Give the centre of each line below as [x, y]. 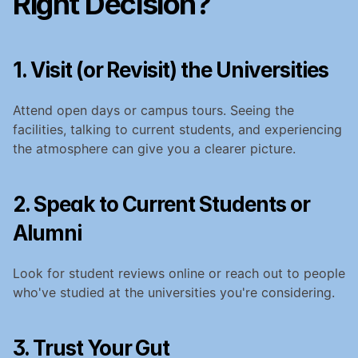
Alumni [47, 233]
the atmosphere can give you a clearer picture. [154, 148]
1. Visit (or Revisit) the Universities [171, 70]
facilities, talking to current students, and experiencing [177, 129]
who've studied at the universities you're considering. [174, 292]
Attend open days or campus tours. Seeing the [153, 110]
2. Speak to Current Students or [161, 204]
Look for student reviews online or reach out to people [179, 273]
